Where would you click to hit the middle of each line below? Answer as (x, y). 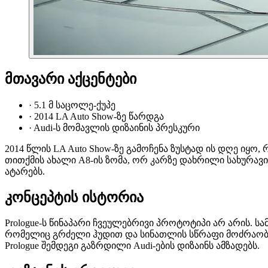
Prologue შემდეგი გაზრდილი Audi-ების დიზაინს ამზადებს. (132, 246)
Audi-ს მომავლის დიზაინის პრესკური (117, 127)
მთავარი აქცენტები (71, 79)
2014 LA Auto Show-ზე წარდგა (99, 116)
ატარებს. (25, 171)
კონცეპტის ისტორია (74, 197)
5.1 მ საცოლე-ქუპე (75, 105)
